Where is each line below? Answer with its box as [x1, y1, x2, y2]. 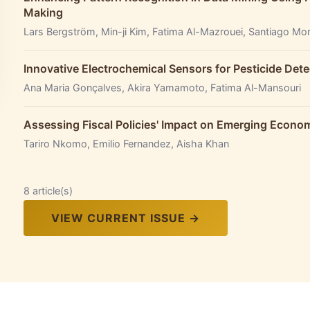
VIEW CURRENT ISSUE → [51, 211, 200, 225]
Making [24, 6, 63, 19]
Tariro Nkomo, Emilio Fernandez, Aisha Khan [24, 138, 229, 149]
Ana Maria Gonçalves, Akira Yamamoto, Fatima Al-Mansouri [24, 82, 301, 93]
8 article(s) [24, 185, 73, 197]
